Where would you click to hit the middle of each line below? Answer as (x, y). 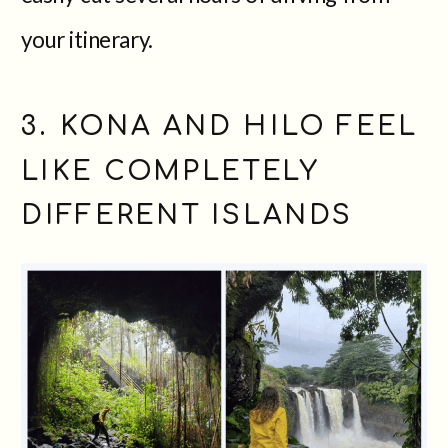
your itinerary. (87, 38)
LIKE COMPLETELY (170, 170)
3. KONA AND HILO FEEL (219, 125)
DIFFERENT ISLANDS (187, 215)
